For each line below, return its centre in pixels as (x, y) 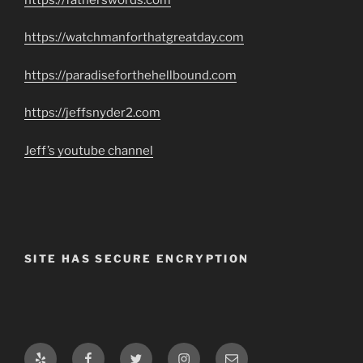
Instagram (208, 352)
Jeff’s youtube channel (89, 150)
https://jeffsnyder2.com (92, 113)
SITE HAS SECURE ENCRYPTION (137, 259)
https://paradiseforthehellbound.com (130, 75)
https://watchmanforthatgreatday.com (134, 38)
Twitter (150, 352)
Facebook (111, 352)
